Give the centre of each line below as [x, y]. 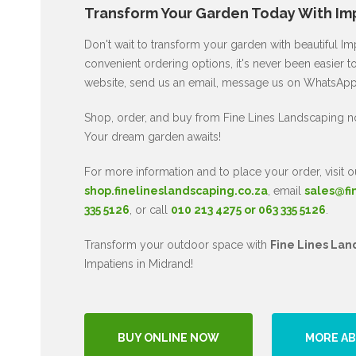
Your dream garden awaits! [152, 136]
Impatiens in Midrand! [138, 263]
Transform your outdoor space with [177, 244]
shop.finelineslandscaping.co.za [176, 190]
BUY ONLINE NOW [168, 337]
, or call [150, 209]
